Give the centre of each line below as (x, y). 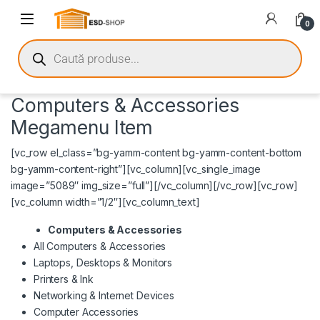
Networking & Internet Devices (104, 296)
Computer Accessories (86, 312)
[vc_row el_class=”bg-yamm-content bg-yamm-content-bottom (156, 153)
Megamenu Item (82, 127)
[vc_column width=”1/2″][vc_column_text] (105, 202)
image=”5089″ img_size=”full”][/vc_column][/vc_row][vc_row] (154, 186)
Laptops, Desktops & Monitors (103, 263)
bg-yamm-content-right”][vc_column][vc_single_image (136, 169)
